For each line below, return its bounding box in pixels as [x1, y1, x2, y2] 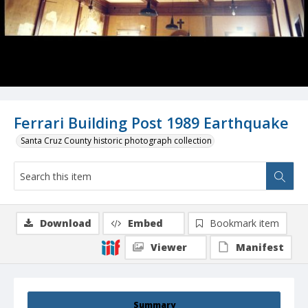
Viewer [151, 241, 187, 254]
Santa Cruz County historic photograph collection [21, 135, 212, 147]
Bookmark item [210, 217, 279, 230]
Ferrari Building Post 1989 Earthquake [14, 113, 289, 133]
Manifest [236, 241, 284, 254]
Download [40, 217, 91, 230]
